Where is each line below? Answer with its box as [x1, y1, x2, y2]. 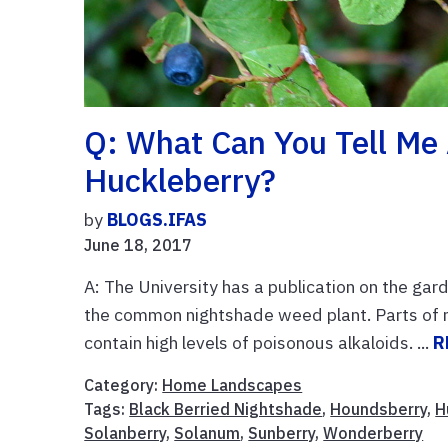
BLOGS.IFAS [107, 208, 208, 232]
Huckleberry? [84, 159, 277, 202]
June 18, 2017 [84, 235, 193, 256]
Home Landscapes [162, 375, 303, 396]
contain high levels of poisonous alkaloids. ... [84, 331, 434, 355]
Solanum [174, 423, 241, 444]
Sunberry [248, 423, 316, 444]
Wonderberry [323, 423, 424, 444]
